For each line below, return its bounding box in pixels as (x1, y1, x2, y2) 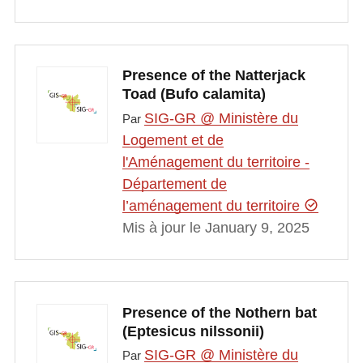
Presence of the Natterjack (122, 67, 305, 84)
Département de (122, 175, 227, 192)
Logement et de (122, 131, 224, 148)
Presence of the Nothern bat (122, 304, 317, 321)
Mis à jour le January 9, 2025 (122, 219, 310, 236)
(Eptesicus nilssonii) (122, 322, 264, 340)
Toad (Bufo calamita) (122, 86, 266, 103)
